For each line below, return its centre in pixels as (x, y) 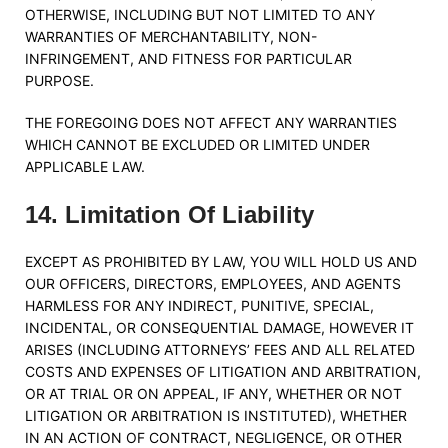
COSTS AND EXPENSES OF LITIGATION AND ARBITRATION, (223, 371)
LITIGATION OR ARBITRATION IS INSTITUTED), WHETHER (216, 415)
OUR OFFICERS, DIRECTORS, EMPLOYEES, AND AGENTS (213, 283)
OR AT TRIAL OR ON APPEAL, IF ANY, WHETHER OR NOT (213, 393)
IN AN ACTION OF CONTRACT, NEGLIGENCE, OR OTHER (213, 437)
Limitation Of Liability (189, 214)
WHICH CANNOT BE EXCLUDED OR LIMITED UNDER (197, 144)
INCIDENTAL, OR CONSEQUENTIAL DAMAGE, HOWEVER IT (219, 327)
